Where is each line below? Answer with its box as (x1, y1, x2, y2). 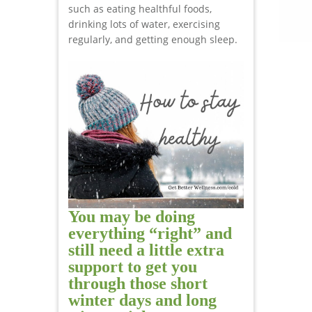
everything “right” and (68, 224, 232, 242)
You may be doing (68, 207, 195, 226)
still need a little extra (68, 240, 224, 259)
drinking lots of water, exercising (68, 17, 220, 31)
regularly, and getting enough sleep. (68, 32, 237, 46)
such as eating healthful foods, (68, 1, 212, 15)
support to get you (68, 257, 197, 276)
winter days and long (68, 290, 217, 309)
